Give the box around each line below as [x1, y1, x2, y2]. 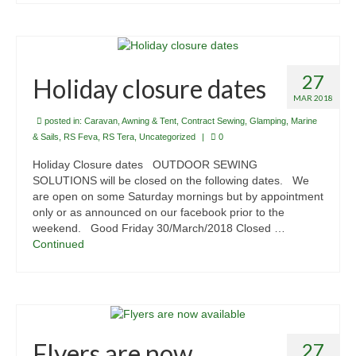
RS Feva [64, 132, 98, 142]
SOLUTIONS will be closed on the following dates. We [33, 174, 309, 188]
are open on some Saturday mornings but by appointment [33, 190, 323, 203]
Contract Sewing [181, 116, 245, 126]
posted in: [42, 116, 84, 126]
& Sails [33, 132, 59, 142]
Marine [291, 116, 317, 126]
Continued [33, 238, 84, 251]
